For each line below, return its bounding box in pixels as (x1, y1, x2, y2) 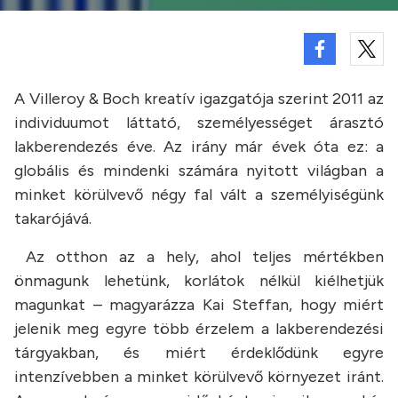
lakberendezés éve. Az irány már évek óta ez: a (14, 137, 384, 156)
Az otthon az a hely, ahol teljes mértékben (14, 247, 384, 267)
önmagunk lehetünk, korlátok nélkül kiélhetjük (14, 271, 384, 291)
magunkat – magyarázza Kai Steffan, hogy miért (14, 295, 384, 314)
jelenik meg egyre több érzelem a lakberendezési (14, 319, 384, 338)
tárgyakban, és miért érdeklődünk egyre (14, 343, 384, 362)
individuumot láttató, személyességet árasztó (14, 113, 384, 132)
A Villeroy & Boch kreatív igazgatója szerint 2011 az (14, 89, 384, 108)
